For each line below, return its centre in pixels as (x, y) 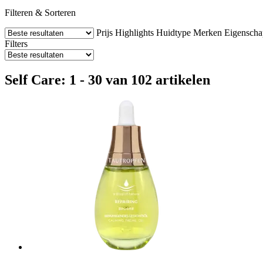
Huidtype (173, 32)
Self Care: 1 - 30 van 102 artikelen (107, 80)
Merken (208, 32)
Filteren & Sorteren (40, 12)
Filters (16, 43)
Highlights (134, 32)
